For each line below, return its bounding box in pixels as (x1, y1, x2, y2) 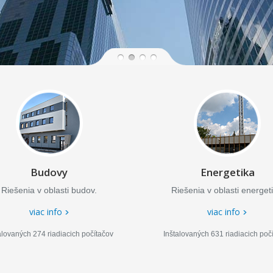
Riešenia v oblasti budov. (1, 185, 97, 195)
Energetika (200, 165, 255, 179)
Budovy (30, 165, 68, 179)
